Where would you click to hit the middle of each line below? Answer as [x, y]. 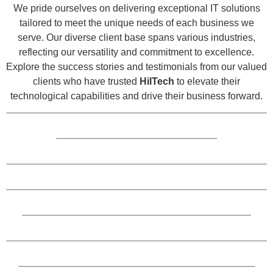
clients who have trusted [86, 81]
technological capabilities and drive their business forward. [136, 96]
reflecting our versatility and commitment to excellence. [136, 52]
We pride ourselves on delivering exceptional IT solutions [136, 8]
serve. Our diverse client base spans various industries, [136, 37]
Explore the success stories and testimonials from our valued [136, 67]
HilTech [158, 81]
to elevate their [208, 81]
